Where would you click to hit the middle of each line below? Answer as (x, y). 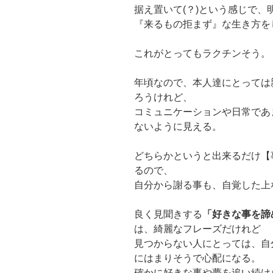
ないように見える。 (178, 126)
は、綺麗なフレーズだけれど (197, 229)
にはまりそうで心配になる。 (197, 258)
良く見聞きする (168, 214)
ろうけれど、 (163, 97)
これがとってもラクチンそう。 (202, 53)
